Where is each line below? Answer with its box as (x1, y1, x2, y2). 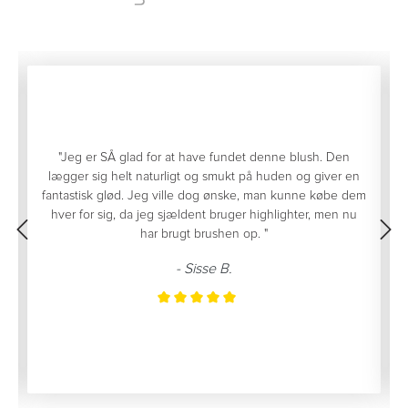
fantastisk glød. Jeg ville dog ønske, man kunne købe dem (42, 188, 366, 204)
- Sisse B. (176, 260, 232, 279)
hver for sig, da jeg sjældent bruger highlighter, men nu (51, 207, 357, 223)
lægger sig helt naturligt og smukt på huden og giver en (48, 168, 360, 185)
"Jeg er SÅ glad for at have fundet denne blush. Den (58, 149, 350, 166)
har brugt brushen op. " (140, 226, 268, 242)
